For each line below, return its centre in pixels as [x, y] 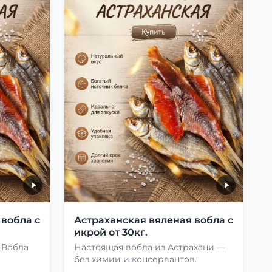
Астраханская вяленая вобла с [154, 220]
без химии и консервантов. [135, 259]
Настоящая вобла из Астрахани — [150, 247]
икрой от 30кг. [111, 232]
